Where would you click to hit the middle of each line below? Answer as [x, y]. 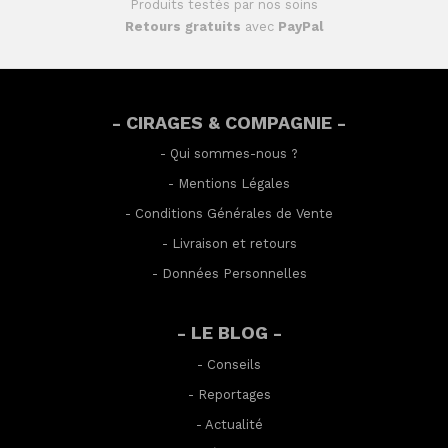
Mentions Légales [234, 184]
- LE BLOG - [229, 333]
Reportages [234, 394]
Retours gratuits [183, 27]
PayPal [300, 27]
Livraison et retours [234, 243]
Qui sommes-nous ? [234, 154]
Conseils [234, 364]
